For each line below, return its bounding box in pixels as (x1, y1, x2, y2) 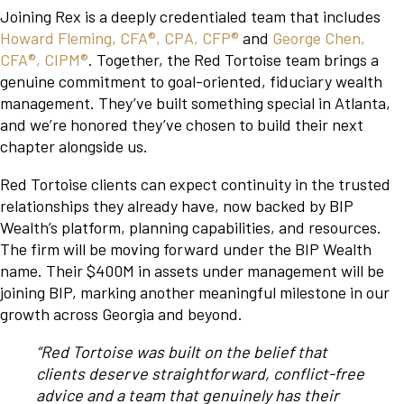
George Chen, (272, 28, 365, 49)
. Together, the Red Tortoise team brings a (88, 50, 379, 70)
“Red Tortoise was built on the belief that (36, 342, 327, 363)
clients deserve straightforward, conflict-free (36, 363, 364, 384)
